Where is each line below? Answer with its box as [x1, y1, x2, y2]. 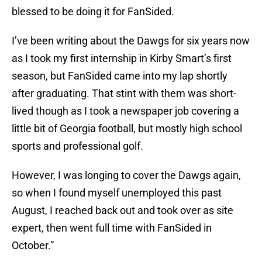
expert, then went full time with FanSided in [12, 222, 212, 235]
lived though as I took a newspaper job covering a [12, 105, 239, 118]
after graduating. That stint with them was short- [12, 87, 236, 100]
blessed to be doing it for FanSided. [12, 5, 174, 18]
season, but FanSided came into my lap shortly [12, 70, 227, 82]
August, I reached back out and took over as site [12, 204, 233, 217]
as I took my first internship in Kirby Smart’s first [12, 52, 232, 65]
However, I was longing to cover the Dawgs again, [12, 169, 241, 182]
